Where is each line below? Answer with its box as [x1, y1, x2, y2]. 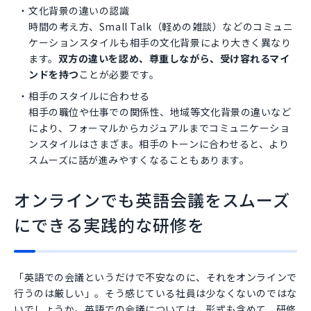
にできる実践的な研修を [14, 212, 205, 237]
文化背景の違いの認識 [28, 3, 130, 17]
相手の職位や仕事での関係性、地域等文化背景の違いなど [28, 104, 292, 119]
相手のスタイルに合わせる [28, 88, 150, 103]
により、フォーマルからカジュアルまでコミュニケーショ [28, 120, 290, 135]
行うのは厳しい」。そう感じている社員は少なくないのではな [14, 285, 297, 300]
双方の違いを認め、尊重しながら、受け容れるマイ [58, 51, 290, 65]
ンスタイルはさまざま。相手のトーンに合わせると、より [28, 136, 289, 151]
